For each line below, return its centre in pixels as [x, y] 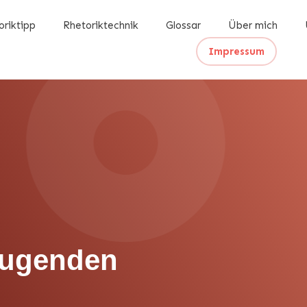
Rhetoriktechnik [100, 25]
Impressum [237, 51]
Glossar [183, 25]
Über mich [253, 25]
